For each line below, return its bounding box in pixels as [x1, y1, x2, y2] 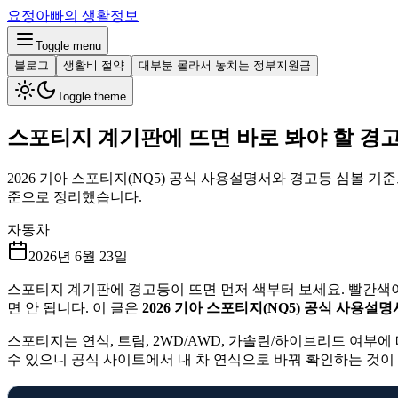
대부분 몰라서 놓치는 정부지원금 [139, 59, 311, 72]
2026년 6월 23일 [28, 248, 128, 264]
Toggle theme [57, 90, 126, 103]
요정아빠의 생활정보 [7, 8, 139, 23]
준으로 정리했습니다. [7, 188, 142, 204]
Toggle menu [36, 39, 101, 52]
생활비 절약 [63, 59, 124, 72]
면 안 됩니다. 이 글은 [7, 299, 142, 315]
